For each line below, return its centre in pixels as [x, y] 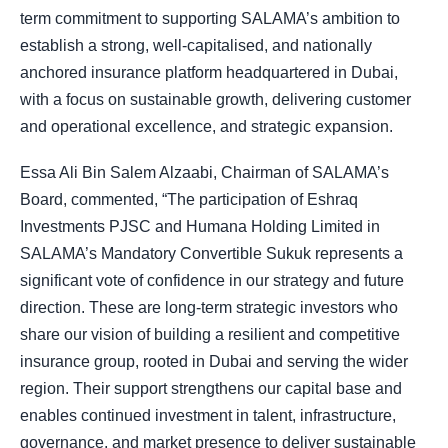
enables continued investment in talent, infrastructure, [208, 415]
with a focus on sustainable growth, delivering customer [215, 99]
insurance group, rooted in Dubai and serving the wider [214, 361]
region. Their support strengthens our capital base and [211, 388]
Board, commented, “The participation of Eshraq [189, 199]
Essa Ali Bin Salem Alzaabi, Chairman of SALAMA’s [204, 172]
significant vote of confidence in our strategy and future [212, 280]
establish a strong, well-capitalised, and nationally [196, 45]
